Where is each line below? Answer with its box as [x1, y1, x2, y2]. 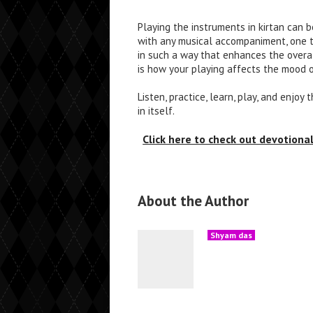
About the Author [138, 191, 249, 210]
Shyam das [210, 229, 252, 240]
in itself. [138, 103, 175, 117]
